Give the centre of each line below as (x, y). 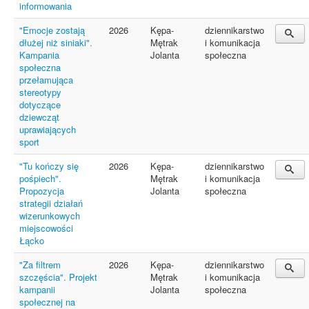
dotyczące (40, 104)
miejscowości (46, 228)
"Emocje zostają (52, 30)
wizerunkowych (50, 216)
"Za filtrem (40, 265)
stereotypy (40, 92)
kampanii (37, 289)
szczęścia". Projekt (58, 277)
